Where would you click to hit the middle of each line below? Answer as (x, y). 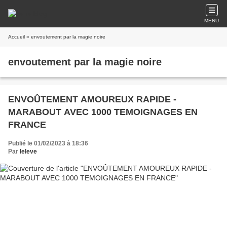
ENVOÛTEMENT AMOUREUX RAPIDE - (92, 99)
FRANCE (27, 125)
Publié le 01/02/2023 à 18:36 (48, 143)
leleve (28, 152)
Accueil (16, 37)
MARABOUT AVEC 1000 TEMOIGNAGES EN (103, 112)
